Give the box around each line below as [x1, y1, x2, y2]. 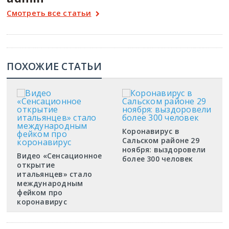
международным [17, 178, 83, 188]
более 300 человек [122, 154, 193, 164]
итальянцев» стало [17, 169, 93, 179]
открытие [17, 160, 55, 170]
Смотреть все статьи [7, 8, 91, 18]
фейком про [17, 188, 63, 197]
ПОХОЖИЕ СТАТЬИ [7, 59, 102, 73]
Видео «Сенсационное [17, 151, 102, 161]
